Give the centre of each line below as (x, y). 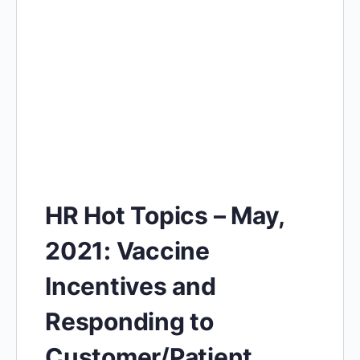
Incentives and (131, 286)
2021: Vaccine (127, 250)
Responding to (129, 321)
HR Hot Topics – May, (165, 215)
